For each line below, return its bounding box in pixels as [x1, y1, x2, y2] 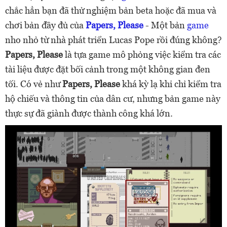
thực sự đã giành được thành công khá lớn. [5, 108, 173, 119]
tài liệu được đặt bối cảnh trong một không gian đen [5, 64, 210, 74]
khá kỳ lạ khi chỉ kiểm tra [120, 79, 221, 89]
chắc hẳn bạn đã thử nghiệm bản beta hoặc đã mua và [5, 5, 216, 16]
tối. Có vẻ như [5, 79, 62, 89]
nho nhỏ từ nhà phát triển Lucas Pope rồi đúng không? [5, 34, 222, 45]
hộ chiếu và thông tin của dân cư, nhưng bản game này [5, 93, 220, 104]
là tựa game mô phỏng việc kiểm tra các [63, 49, 221, 60]
